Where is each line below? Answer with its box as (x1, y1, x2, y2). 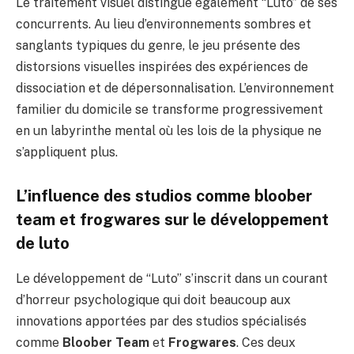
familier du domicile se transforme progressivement (16, 101, 323, 117)
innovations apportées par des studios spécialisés (16, 313, 307, 329)
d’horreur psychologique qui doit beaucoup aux (16, 292, 291, 307)
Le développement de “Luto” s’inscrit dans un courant (16, 270, 328, 286)
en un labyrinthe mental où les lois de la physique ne (16, 122, 322, 138)
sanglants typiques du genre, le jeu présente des (16, 37, 300, 53)
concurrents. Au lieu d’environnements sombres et (16, 16, 311, 32)
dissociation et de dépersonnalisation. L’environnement (16, 80, 334, 96)
